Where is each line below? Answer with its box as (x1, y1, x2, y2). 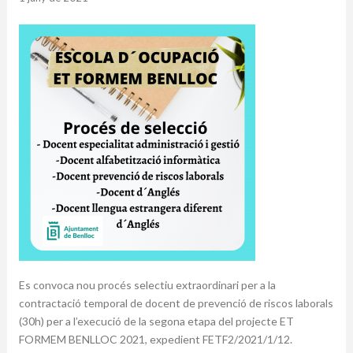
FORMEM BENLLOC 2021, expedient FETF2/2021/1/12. (18, 333, 292, 346)
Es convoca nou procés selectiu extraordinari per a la (18, 278, 276, 292)
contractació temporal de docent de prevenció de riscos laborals (18, 296, 333, 310)
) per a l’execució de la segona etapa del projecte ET (40, 314, 294, 328)
